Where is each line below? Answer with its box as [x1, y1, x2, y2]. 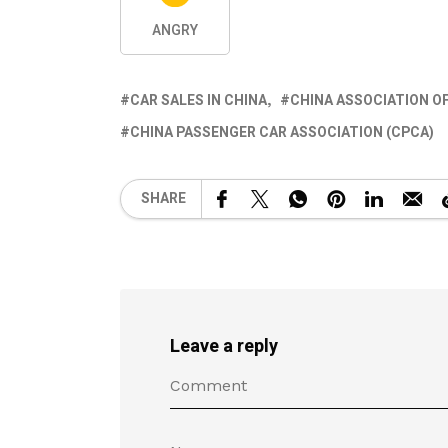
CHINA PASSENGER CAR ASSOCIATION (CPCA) [130, 121, 434, 143]
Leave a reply [170, 332, 278, 360]
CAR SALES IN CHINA [130, 89, 267, 111]
